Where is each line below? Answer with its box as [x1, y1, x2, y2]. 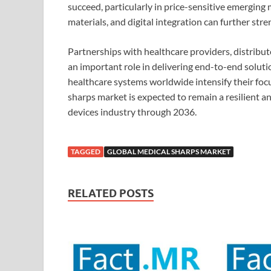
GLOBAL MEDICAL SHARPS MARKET [107, 147, 230, 157]
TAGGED [71, 147, 100, 157]
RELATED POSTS [68, 187, 154, 200]
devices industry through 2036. [68, 106, 197, 118]
